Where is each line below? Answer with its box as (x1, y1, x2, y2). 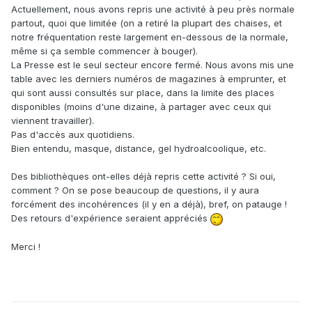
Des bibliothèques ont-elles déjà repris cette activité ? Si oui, (11, 171, 276, 182)
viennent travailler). (11, 115, 94, 127)
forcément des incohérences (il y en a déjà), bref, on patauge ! (11, 198, 287, 210)
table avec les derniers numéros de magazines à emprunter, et (11, 73, 286, 85)
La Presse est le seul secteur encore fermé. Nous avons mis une (11, 59, 294, 71)
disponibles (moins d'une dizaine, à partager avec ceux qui (11, 101, 271, 113)
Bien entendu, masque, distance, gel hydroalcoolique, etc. (11, 143, 266, 155)
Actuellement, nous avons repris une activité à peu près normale (11, 3, 295, 15)
